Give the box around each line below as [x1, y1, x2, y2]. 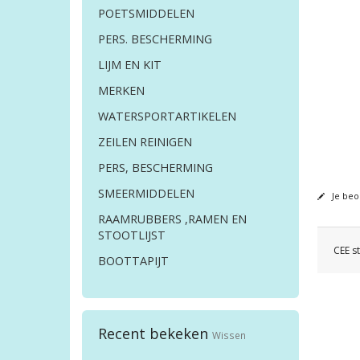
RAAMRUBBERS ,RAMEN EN [98, 211, 247, 227]
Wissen [212, 329, 246, 342]
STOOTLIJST [98, 227, 166, 243]
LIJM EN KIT [98, 57, 162, 73]
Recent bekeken [98, 324, 212, 344]
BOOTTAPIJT [98, 253, 169, 269]
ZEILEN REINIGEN [98, 134, 192, 150]
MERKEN [98, 83, 145, 99]
